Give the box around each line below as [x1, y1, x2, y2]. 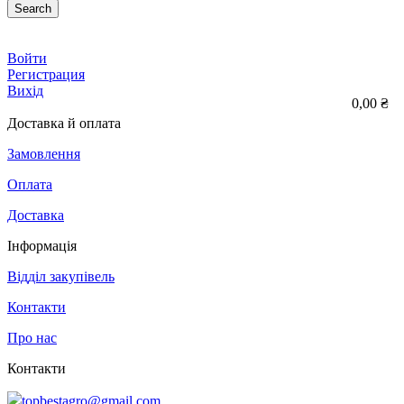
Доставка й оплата [7, 115, 121, 132]
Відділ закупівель [7, 269, 115, 285]
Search [14, 2, 51, 16]
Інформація [7, 238, 77, 254]
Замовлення [7, 146, 80, 162]
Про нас [7, 330, 57, 346]
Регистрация [7, 67, 85, 83]
